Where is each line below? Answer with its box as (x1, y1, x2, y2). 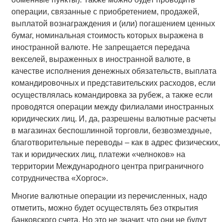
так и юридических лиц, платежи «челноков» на (11, 150, 185, 159)
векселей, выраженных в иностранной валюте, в (11, 55, 191, 64)
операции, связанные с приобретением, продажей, (11, 7, 199, 16)
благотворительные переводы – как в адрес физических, (11, 138, 220, 147)
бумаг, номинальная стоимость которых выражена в (11, 31, 204, 40)
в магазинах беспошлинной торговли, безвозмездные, (11, 126, 212, 135)
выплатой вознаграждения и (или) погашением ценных (11, 19, 215, 28)
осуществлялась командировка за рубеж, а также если (11, 91, 213, 100)
